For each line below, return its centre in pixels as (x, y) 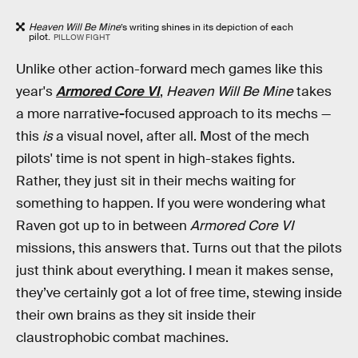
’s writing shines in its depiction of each (207, 27)
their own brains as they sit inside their (136, 316)
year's (36, 92)
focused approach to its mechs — (228, 114)
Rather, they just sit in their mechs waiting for (156, 181)
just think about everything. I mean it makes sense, (175, 271)
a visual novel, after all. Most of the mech (183, 137)
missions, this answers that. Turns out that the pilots (179, 249)
